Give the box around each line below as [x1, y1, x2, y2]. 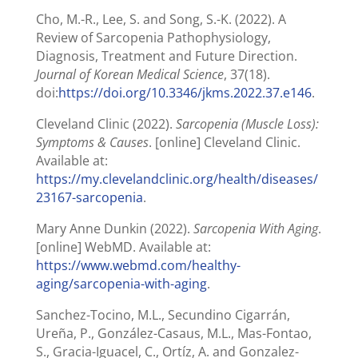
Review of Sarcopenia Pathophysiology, [35, 28, 271, 46]
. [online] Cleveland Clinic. [148, 133, 300, 151]
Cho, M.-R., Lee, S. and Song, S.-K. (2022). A [35, 10, 286, 28]
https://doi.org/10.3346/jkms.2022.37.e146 [58, 83, 312, 101]
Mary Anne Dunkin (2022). [35, 219, 193, 237]
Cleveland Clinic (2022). [35, 114, 176, 133]
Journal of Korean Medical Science [35, 65, 224, 83]
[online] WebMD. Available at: [35, 237, 211, 256]
